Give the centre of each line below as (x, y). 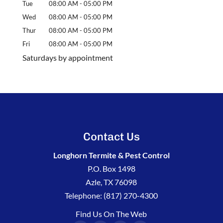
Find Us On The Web (111, 214)
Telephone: (84, 195)
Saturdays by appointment (67, 57)
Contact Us (111, 136)
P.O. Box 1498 (111, 168)
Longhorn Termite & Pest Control (111, 155)
